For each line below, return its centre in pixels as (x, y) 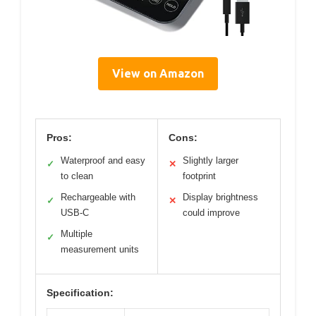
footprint (199, 176)
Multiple (77, 234)
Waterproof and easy (103, 161)
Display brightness (220, 197)
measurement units (100, 250)
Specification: (80, 293)
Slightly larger (211, 161)
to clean (77, 176)
